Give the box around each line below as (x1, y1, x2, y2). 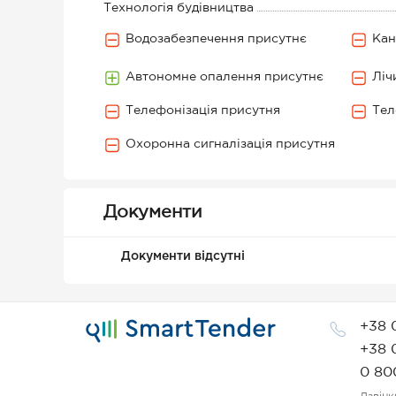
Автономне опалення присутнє (126, 72, 324, 82)
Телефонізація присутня (126, 105, 280, 116)
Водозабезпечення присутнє (126, 34, 307, 44)
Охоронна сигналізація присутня (126, 139, 335, 149)
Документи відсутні (121, 251, 245, 262)
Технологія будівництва (103, 3, 254, 13)
